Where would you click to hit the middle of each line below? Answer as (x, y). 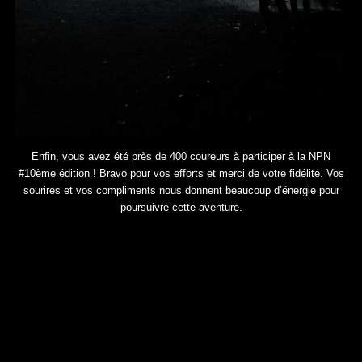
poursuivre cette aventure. (181, 208)
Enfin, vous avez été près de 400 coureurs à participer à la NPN (181, 157)
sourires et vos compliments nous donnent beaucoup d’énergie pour (181, 191)
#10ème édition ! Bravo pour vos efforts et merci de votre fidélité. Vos (181, 174)
